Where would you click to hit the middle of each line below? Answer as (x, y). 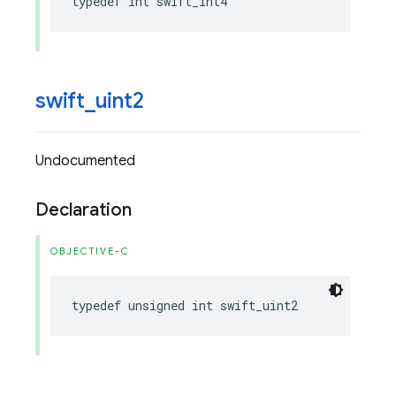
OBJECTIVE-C (90, 251)
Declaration (84, 210)
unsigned (156, 305)
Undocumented (85, 161)
